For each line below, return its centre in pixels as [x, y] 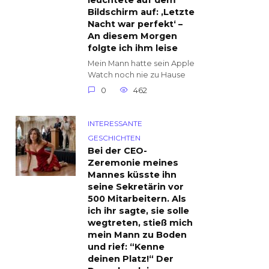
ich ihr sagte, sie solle [138, 211]
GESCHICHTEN [114, 138]
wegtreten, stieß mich [140, 223]
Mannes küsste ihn [132, 175]
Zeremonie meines [133, 163]
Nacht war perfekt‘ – [135, 24]
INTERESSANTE [115, 124]
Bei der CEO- [117, 151]
